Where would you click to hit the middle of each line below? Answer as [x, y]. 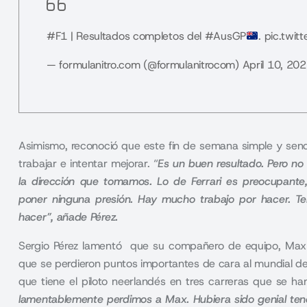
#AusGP [225, 36]
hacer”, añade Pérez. [70, 217]
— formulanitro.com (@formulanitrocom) [145, 65]
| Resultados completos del [136, 36]
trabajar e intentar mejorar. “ [88, 163]
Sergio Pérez [49, 246]
